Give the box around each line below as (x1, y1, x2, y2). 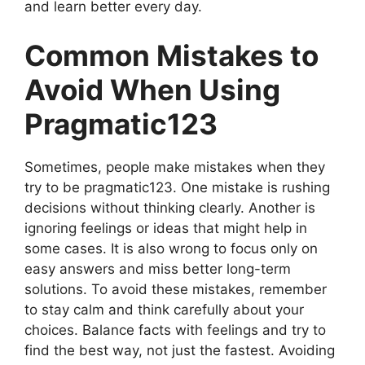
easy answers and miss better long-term (24, 260, 291, 277)
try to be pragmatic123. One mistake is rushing (24, 178, 330, 196)
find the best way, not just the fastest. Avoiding (24, 341, 335, 358)
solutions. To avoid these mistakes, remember (24, 280, 327, 297)
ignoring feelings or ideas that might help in (24, 219, 307, 236)
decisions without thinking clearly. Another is (24, 199, 315, 216)
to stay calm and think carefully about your (24, 301, 304, 318)
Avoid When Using (24, 72, 280, 107)
